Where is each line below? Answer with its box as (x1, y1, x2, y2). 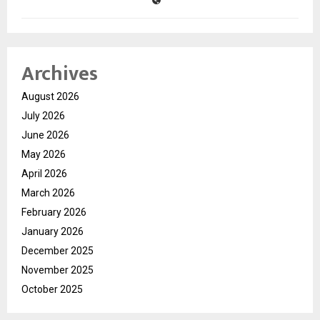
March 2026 (21, 186, 75, 199)
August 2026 (21, 90, 79, 102)
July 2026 (21, 109, 65, 121)
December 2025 (21, 244, 94, 256)
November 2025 (21, 264, 94, 276)
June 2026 (21, 129, 69, 141)
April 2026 (21, 167, 67, 179)
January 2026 (21, 225, 84, 237)
